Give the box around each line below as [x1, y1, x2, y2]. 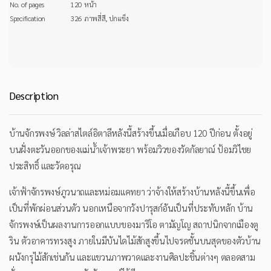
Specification [10, 13, 46, 24]
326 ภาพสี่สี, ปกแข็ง [70, 13, 129, 24]
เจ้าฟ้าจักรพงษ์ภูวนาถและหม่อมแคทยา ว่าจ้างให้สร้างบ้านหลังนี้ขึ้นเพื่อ [9, 186, 255, 198]
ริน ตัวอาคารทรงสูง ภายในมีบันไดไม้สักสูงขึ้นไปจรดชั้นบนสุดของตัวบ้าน [9, 235, 261, 247]
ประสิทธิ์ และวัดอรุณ [9, 160, 83, 172]
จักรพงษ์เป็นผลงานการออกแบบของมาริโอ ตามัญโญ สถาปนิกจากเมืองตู [9, 218, 259, 230]
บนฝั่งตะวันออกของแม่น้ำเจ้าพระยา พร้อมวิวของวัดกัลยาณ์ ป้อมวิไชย [9, 143, 251, 155]
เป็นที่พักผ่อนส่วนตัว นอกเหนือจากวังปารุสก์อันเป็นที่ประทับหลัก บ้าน [9, 202, 253, 214]
